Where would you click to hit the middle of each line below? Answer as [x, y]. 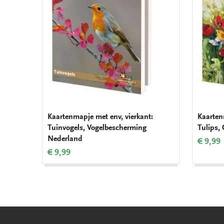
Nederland [65, 139]
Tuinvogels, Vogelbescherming [97, 128]
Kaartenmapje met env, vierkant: [100, 117]
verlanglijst [181, 7]
